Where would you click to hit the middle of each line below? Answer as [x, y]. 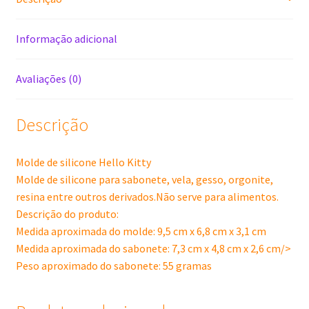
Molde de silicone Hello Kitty [83, 162]
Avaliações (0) [48, 78]
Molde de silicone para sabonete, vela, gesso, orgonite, [144, 180]
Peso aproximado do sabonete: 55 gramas [113, 266]
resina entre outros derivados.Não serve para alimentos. [147, 197]
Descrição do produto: [67, 214]
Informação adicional [66, 38]
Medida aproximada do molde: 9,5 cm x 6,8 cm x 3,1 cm [141, 231]
